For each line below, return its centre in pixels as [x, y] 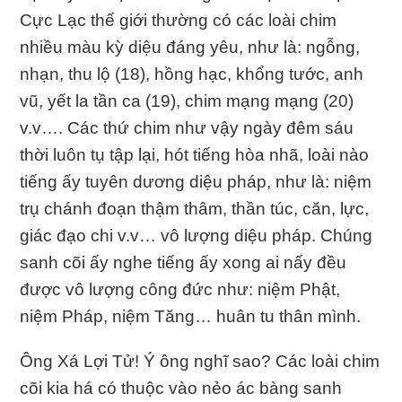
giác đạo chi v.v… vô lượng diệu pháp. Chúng [197, 235]
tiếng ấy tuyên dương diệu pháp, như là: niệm [196, 181]
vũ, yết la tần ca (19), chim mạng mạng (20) [187, 100]
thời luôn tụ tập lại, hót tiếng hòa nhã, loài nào [195, 154]
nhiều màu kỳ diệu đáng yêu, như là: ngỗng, [190, 47]
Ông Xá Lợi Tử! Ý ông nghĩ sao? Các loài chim [200, 361]
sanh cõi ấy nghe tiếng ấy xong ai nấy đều [184, 262]
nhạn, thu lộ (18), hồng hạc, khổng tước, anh [192, 74]
